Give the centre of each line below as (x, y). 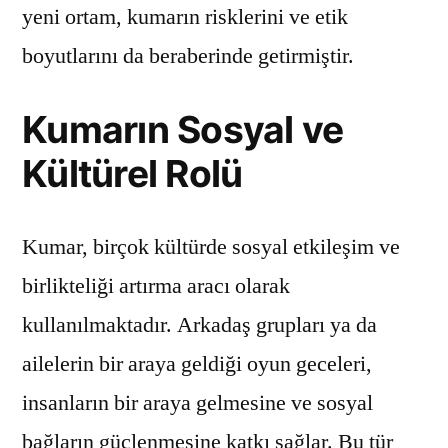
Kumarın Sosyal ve (183, 129)
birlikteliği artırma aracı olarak (156, 285)
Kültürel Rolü (132, 173)
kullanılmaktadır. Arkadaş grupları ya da (199, 324)
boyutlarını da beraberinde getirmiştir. (188, 55)
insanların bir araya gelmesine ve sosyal (197, 402)
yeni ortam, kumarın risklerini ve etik (185, 16)
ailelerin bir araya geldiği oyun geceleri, (197, 363)
